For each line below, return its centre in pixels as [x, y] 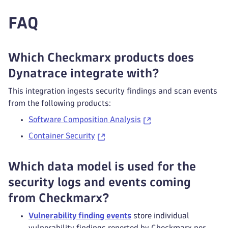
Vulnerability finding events [80, 216]
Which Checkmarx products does [101, 57]
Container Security [62, 136]
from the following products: [60, 103]
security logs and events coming [99, 182]
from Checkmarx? [59, 198]
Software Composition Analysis [85, 119]
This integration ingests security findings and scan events [113, 91]
